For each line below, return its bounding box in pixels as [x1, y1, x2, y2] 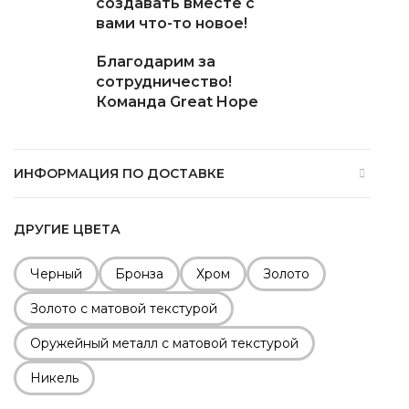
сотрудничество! [95, 72, 232, 90]
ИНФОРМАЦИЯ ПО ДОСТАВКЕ [14, 164, 225, 182]
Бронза [115, 265, 163, 282]
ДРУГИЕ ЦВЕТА [14, 220, 121, 237]
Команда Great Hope [95, 92, 258, 110]
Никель [30, 369, 79, 386]
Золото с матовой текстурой [30, 299, 217, 317]
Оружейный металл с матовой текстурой [30, 334, 299, 351]
